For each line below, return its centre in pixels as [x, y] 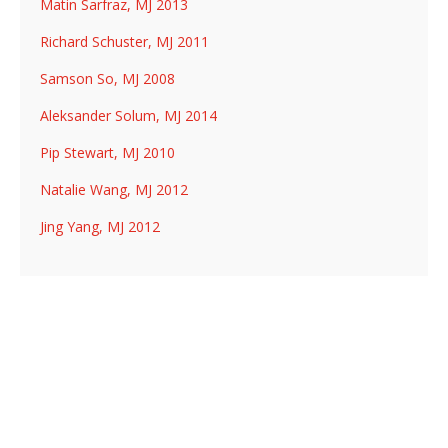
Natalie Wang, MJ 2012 [114, 189]
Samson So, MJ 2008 [107, 78]
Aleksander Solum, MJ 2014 [128, 115]
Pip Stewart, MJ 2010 [107, 152]
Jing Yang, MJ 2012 [100, 226]
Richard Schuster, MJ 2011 [124, 41]
